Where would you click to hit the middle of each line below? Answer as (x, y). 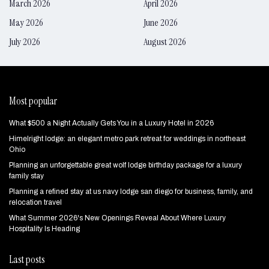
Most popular (33, 101)
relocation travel (35, 202)
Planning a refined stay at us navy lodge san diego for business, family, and (131, 191)
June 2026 (161, 22)
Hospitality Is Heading (44, 228)
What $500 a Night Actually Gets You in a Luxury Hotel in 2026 (111, 123)
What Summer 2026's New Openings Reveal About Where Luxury (117, 218)
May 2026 (26, 22)
